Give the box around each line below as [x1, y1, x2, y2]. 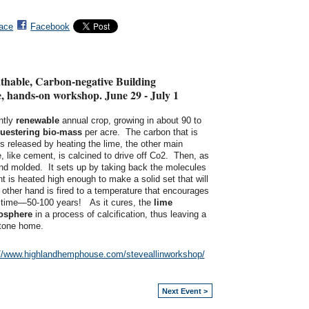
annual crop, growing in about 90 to [59, 115, 201, 126]
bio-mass [42, 127, 82, 138]
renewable [15, 115, 59, 126]
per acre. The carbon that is [81, 127, 198, 138]
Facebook [30, 21, 70, 32]
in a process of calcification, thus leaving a [32, 209, 206, 220]
